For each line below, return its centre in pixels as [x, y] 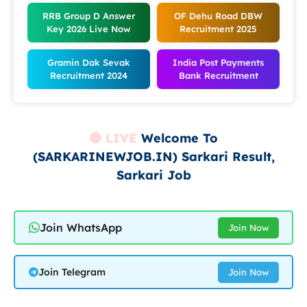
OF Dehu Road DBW [218, 16]
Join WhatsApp [81, 227]
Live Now [109, 29]
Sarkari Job [153, 175]
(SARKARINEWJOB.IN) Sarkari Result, [153, 157]
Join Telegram [72, 272]
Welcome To [177, 138]
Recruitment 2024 [89, 75]
